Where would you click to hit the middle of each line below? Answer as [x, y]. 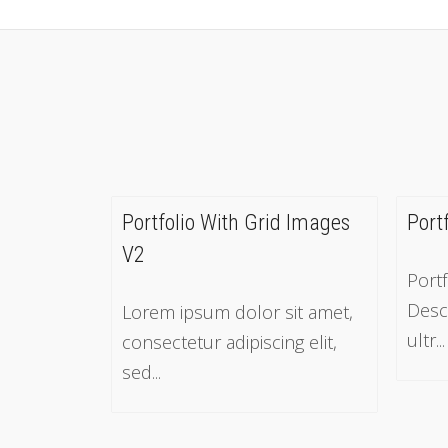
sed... [141, 371]
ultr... [426, 339]
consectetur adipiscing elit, [229, 341]
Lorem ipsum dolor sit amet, [237, 311]
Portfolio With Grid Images [236, 223]
